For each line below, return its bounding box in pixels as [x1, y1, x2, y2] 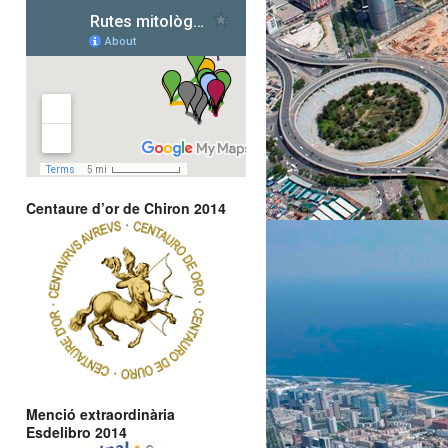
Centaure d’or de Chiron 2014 [26, 198, 226, 218]
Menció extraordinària [26, 403, 175, 424]
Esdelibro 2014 [26, 421, 127, 442]
